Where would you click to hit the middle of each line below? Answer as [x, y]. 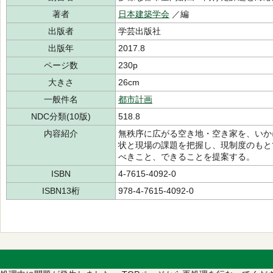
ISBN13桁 [61, 191]
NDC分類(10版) [61, 116]
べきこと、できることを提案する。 [186, 157]
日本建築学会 [144, 14]
